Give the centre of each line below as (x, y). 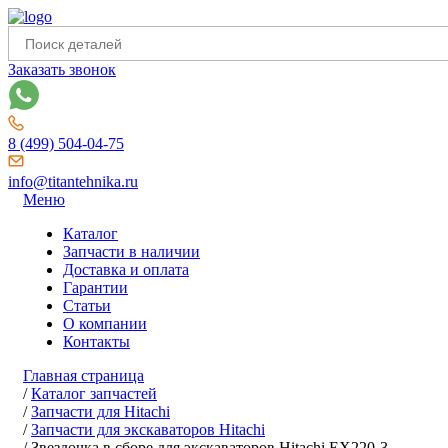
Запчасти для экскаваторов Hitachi (148, 429)
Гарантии (95, 287)
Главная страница (83, 375)
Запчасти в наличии (131, 251)
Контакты (96, 341)
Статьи (87, 305)
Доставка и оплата (126, 269)
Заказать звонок (62, 69)
